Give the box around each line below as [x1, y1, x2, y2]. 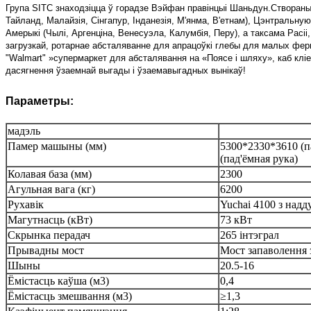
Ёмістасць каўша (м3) [8, 274, 109, 287]
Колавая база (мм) [8, 167, 92, 180]
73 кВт [220, 213, 252, 226]
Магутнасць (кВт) [8, 213, 92, 226]
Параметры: [6, 94, 74, 107]
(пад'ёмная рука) [220, 152, 298, 165]
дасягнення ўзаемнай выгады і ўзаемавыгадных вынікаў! [6, 65, 246, 76]
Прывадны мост [8, 244, 84, 256]
